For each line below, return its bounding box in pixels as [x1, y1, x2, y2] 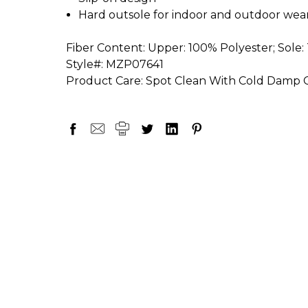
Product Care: [66, 74, 143, 87]
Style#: [66, 57, 103, 71]
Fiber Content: [66, 41, 145, 54]
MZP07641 [106, 57, 164, 71]
